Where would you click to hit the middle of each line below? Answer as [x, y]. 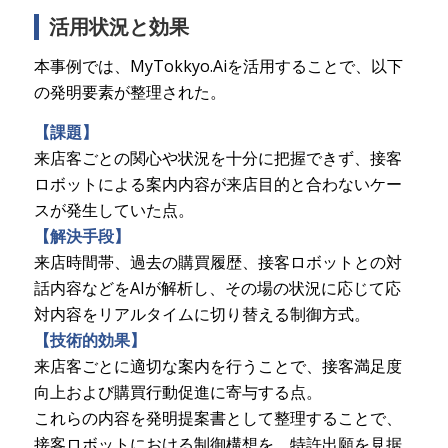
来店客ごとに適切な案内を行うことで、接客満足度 [217, 365]
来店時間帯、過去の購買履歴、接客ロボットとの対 [217, 261]
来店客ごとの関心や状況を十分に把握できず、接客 [217, 157]
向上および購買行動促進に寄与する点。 [177, 391]
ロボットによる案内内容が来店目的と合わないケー [217, 183]
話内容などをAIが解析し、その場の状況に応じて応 [217, 287]
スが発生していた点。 [113, 209]
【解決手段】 [81, 235]
